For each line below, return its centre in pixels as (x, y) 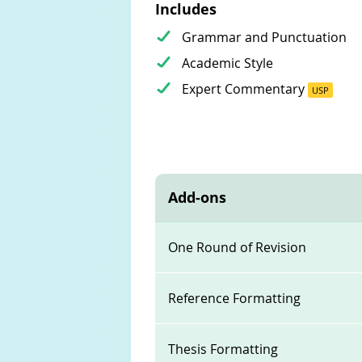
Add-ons (197, 197)
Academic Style (227, 63)
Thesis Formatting (223, 349)
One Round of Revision (237, 247)
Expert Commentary (244, 89)
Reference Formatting (234, 298)
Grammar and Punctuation (264, 37)
